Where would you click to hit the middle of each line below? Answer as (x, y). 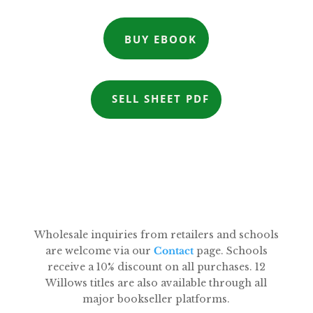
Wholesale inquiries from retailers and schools (156, 235)
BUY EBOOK (161, 39)
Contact (173, 251)
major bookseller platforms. (156, 299)
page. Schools (230, 251)
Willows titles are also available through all (156, 283)
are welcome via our (99, 251)
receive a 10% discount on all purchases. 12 (156, 267)
